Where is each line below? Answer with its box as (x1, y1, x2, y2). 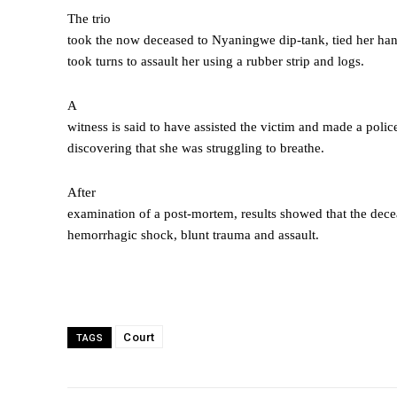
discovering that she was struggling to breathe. (67, 141, 324, 156)
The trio (67, 12, 111, 27)
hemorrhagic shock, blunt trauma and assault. (67, 228, 319, 243)
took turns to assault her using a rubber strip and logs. (67, 54, 364, 69)
